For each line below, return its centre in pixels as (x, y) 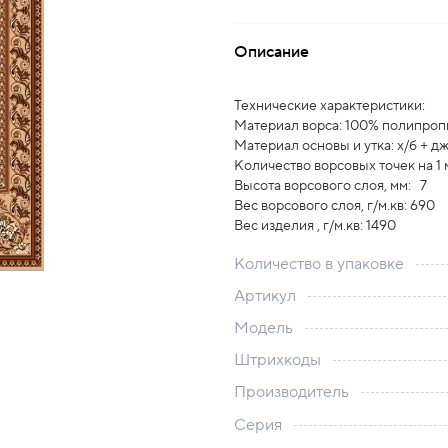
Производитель (291, 392)
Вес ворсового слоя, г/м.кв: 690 (334, 206)
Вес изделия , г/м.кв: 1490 (315, 226)
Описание (271, 52)
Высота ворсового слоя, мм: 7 (330, 186)
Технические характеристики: (329, 106)
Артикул (265, 296)
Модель (263, 328)
